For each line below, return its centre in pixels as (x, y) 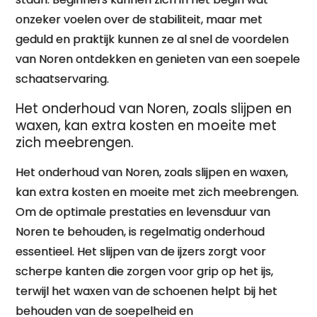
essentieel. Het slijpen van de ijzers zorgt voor (141, 252)
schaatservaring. (63, 79)
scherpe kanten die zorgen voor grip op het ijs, (145, 271)
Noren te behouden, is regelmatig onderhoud (140, 232)
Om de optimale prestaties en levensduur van (143, 212)
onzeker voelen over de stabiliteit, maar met (139, 19)
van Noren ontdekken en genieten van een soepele (158, 59)
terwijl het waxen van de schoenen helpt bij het (147, 291)
